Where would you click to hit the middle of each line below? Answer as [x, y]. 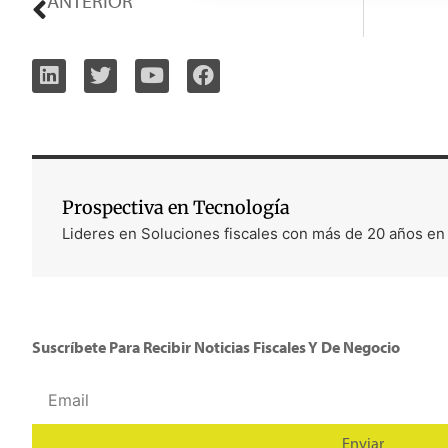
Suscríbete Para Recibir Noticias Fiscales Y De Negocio [216, 346]
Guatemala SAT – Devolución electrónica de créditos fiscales [355, 25]
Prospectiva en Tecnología [176, 207]
